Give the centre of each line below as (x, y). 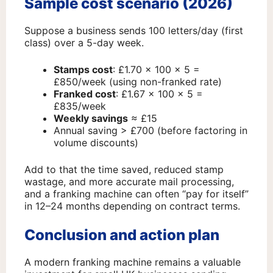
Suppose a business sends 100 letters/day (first (134, 31)
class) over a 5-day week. (84, 43)
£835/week (80, 106)
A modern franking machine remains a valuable (133, 262)
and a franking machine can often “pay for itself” (136, 194)
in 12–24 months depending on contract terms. (132, 206)
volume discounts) (96, 143)
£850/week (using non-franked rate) (138, 82)
